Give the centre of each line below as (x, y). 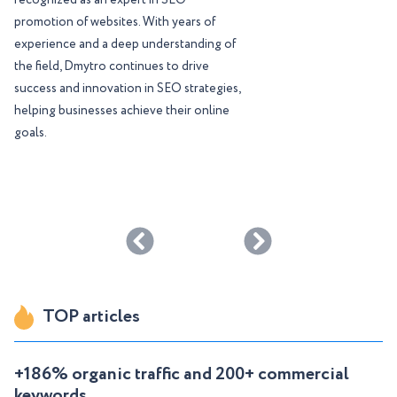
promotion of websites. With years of (115, 23)
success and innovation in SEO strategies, (127, 89)
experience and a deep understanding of (125, 45)
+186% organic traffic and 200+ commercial (182, 375)
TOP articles (91, 317)
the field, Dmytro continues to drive (112, 67)
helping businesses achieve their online (122, 111)
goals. (31, 133)
